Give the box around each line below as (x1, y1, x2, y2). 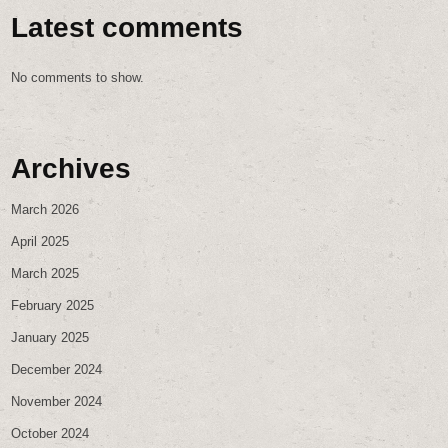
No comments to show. (11, 70, 145, 86)
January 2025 (11, 329, 90, 345)
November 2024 (11, 393, 103, 409)
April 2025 (11, 233, 70, 249)
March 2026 (11, 201, 80, 217)
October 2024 (11, 425, 90, 441)
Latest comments (11, 11, 244, 43)
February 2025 (11, 297, 95, 313)
